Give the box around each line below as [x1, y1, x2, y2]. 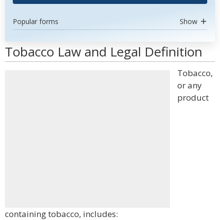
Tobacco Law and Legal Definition [5, 43, 202, 60]
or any [177, 80, 202, 91]
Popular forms [13, 17, 58, 26]
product [177, 92, 209, 103]
